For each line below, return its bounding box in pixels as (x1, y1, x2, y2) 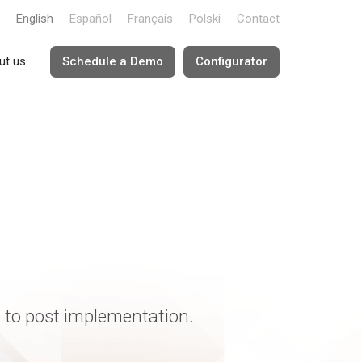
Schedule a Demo (62, 53, 163, 69)
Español (69, 11, 112, 26)
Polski (189, 11, 221, 26)
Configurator (196, 53, 267, 69)
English (16, 11, 53, 26)
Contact (237, 11, 280, 26)
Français (128, 11, 173, 26)
